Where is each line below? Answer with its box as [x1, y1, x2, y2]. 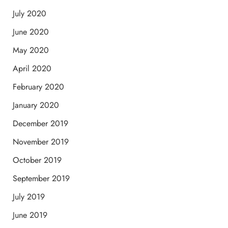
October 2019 [12, 154, 62, 166]
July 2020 [12, 7, 46, 19]
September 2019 [12, 172, 70, 184]
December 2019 [12, 117, 68, 129]
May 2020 [12, 44, 49, 56]
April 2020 [12, 62, 51, 74]
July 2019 [12, 190, 45, 203]
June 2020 [12, 25, 49, 38]
